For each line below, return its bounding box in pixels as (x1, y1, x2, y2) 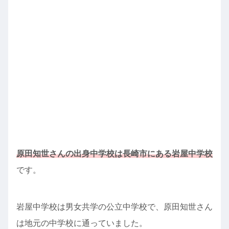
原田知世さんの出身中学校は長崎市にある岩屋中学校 (16, 149, 213, 158)
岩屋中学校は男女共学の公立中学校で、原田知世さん (16, 202, 213, 211)
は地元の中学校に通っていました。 (16, 218, 147, 227)
